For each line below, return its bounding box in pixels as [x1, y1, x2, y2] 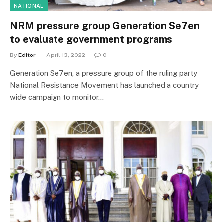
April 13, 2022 [46, 52, 85, 58]
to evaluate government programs [10, 33, 172, 45]
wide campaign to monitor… [10, 93, 104, 101]
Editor [18, 52, 36, 58]
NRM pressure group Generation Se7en [10, 20, 200, 32]
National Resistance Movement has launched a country [10, 81, 199, 89]
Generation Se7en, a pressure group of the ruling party [10, 69, 197, 77]
